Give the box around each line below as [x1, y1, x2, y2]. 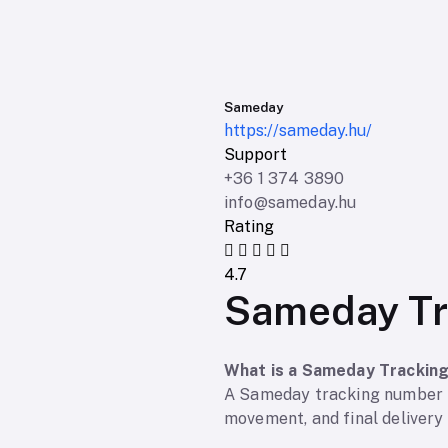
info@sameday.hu [224, 193, 357, 213]
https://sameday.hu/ [224, 121, 372, 141]
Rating [224, 217, 274, 237]
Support [224, 145, 287, 165]
